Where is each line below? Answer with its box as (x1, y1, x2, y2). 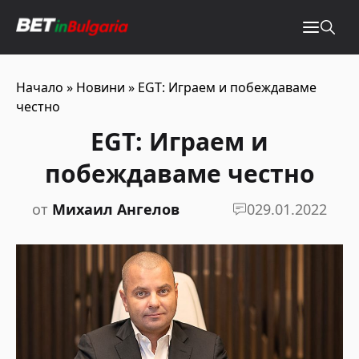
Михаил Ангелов (52, 200, 179, 219)
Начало (16, 79, 63, 96)
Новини (76, 79, 125, 96)
